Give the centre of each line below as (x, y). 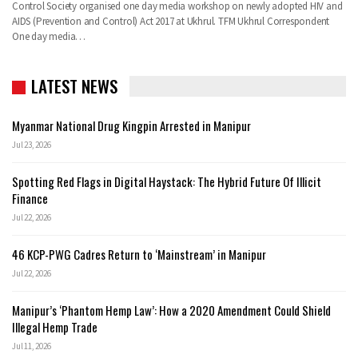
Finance (30, 199)
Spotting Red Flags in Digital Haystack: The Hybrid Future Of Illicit (167, 182)
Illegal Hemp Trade (55, 327)
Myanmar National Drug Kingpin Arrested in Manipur (131, 126)
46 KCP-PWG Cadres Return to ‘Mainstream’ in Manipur (139, 255)
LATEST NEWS (74, 86)
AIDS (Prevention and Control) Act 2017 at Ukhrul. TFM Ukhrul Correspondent (171, 22)
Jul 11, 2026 (32, 346)
